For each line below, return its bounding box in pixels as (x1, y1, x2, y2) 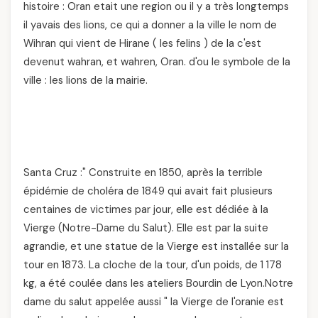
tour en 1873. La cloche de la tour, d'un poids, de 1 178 (23, 257, 282, 272)
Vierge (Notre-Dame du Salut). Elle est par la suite (23, 220, 268, 235)
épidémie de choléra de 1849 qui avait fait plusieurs (23, 183, 273, 198)
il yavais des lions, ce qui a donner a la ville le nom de (23, 17, 277, 32)
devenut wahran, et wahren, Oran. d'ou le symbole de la (23, 54, 290, 69)
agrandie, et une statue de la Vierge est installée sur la (23, 238, 289, 253)
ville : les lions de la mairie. (23, 72, 148, 87)
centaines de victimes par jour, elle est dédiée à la (23, 202, 268, 216)
